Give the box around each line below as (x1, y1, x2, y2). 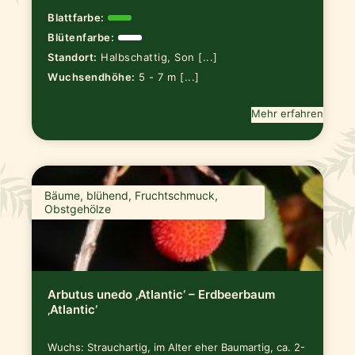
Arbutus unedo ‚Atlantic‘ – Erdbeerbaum (48, 286, 276, 302)
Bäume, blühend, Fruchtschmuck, (44, 189, 219, 203)
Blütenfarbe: (48, 31, 115, 44)
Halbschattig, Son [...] (101, 50, 218, 63)
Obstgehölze (44, 202, 112, 216)
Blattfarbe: (48, 11, 105, 25)
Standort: (48, 50, 97, 63)
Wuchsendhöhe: (48, 70, 136, 83)
